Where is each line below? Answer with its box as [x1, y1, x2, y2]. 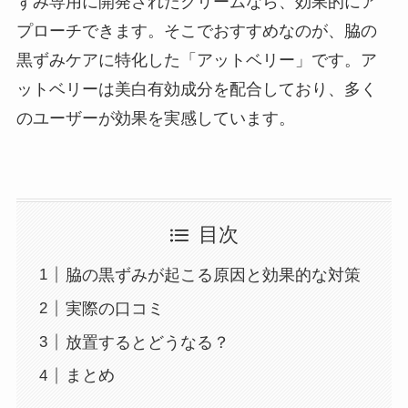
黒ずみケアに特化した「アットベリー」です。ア [15, 50, 377, 69]
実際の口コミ [65, 299, 164, 318]
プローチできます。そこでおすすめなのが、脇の [15, 21, 377, 40]
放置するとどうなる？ [65, 332, 229, 352]
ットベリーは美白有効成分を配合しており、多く [15, 79, 377, 98]
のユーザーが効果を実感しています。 [15, 108, 295, 127]
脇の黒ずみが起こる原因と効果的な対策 [65, 265, 361, 284]
